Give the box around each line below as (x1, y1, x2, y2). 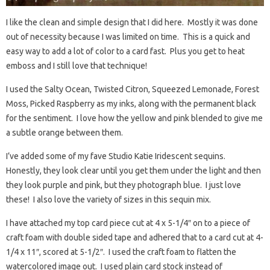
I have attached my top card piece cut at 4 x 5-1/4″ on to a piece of (6, 218, 250, 228)
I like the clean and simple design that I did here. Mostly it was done (6, 17, 258, 28)
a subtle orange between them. (6, 128, 123, 138)
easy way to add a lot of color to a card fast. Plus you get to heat (6, 46, 245, 57)
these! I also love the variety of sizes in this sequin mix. (6, 195, 211, 205)
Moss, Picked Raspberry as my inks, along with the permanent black (6, 99, 256, 109)
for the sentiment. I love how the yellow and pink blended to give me (6, 113, 263, 124)
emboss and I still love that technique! (6, 61, 147, 71)
